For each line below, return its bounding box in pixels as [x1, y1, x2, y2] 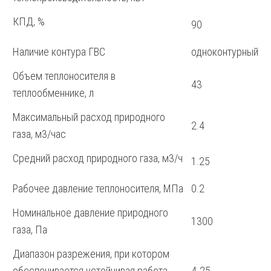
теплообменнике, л [13, 87, 94, 100]
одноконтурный [191, 45, 258, 59]
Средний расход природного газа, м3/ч [13, 152, 183, 165]
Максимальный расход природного [13, 111, 165, 124]
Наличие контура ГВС [13, 45, 105, 59]
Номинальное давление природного [13, 206, 168, 220]
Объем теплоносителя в [13, 70, 116, 83]
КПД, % [13, 15, 45, 28]
